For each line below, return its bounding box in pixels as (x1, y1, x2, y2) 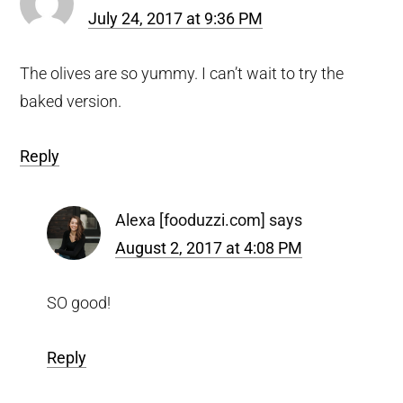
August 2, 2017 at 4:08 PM (115, 237, 303, 257)
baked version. (20, 91, 122, 111)
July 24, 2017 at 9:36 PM (88, 8, 264, 28)
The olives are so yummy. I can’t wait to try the (20, 63, 345, 83)
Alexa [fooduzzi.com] (115, 210, 266, 229)
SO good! (47, 292, 112, 312)
